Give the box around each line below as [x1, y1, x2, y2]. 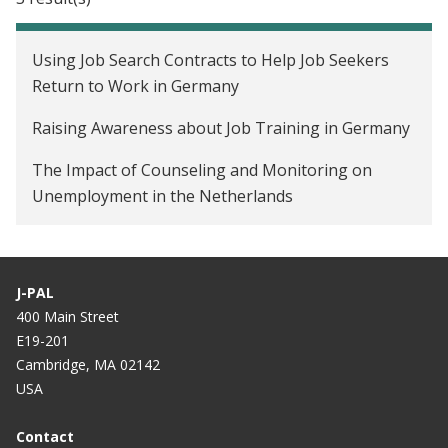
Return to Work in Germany [32, 74, 239, 97]
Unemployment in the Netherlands [32, 184, 293, 207]
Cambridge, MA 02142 [16, 354, 160, 374]
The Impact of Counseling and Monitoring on [32, 158, 372, 181]
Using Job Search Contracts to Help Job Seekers [32, 48, 389, 71]
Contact [16, 426, 74, 446]
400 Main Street [16, 306, 119, 326]
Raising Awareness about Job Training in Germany [32, 116, 410, 139]
